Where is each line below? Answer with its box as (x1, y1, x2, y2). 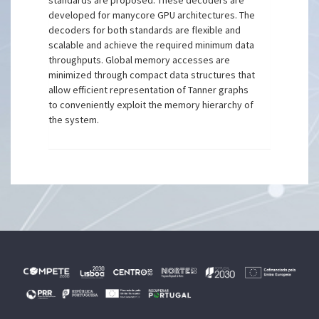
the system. (48, 113, 100, 126)
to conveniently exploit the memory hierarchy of (48, 98, 254, 111)
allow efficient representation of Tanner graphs (48, 83, 249, 96)
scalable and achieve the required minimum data (48, 38, 255, 51)
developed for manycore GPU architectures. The (48, 9, 256, 21)
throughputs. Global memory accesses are (48, 53, 231, 66)
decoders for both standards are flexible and (48, 23, 241, 36)
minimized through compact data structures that (48, 68, 256, 81)
